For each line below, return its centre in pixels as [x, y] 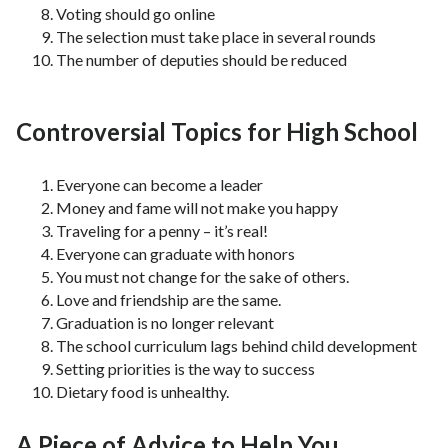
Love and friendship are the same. [168, 300]
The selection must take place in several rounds [216, 37]
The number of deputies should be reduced [201, 60]
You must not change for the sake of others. [202, 277]
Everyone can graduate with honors [175, 254]
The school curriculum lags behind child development [236, 346]
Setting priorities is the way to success [185, 369]
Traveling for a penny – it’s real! [162, 231]
